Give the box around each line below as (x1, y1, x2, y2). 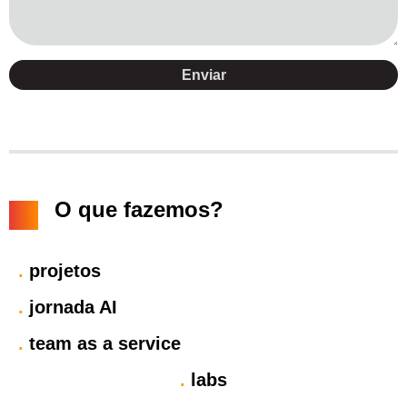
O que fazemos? (54, 196, 223, 222)
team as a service (24, 333, 181, 353)
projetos (24, 260, 101, 281)
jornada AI (24, 296, 117, 317)
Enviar (181, 66, 226, 83)
